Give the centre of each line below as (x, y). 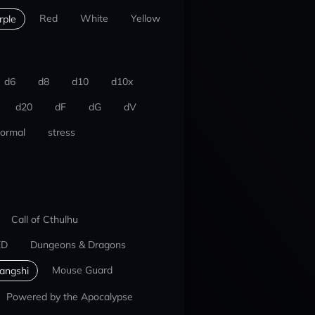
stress (61, 132)
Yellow (145, 18)
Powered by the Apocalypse (69, 297)
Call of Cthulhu (44, 219)
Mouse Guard (82, 270)
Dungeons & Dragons (78, 245)
